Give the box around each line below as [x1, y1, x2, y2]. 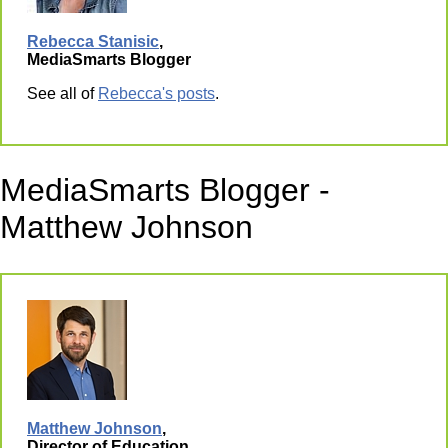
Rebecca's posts [98, 84, 215, 102]
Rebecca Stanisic [27, 32, 159, 50]
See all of [27, 84, 98, 102]
